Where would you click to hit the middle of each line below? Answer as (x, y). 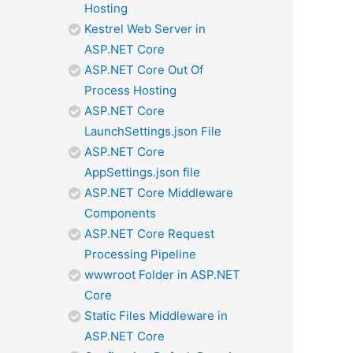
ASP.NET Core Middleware (159, 192)
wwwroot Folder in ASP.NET (162, 274)
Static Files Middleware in (156, 315)
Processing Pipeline (140, 254)
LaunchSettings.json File (153, 131)
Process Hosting (130, 90)
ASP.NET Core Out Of (144, 69)
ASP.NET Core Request (149, 233)
